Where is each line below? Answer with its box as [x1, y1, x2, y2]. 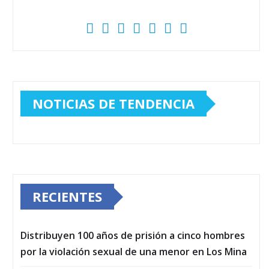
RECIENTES [32, 187, 102, 206]
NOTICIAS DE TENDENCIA [32, 94, 195, 113]
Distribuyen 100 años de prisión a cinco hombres [20, 229, 245, 243]
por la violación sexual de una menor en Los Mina [20, 245, 247, 259]
